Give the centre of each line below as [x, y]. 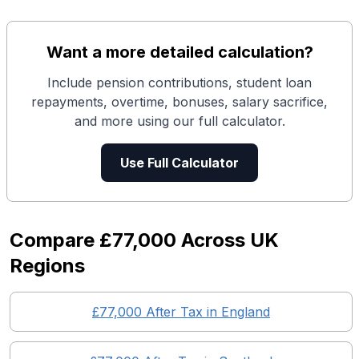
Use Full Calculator [179, 163]
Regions [47, 266]
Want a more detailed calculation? [179, 52]
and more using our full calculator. [179, 121]
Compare [54, 240]
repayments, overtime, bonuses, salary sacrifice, [179, 102]
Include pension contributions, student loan [179, 83]
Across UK [228, 240]
